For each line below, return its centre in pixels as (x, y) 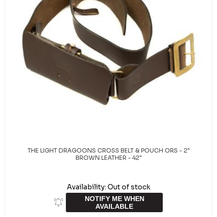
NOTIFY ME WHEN (114, 199)
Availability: (86, 187)
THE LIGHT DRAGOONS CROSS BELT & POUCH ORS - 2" (108, 150)
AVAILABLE (114, 206)
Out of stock (129, 187)
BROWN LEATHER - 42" (108, 158)
